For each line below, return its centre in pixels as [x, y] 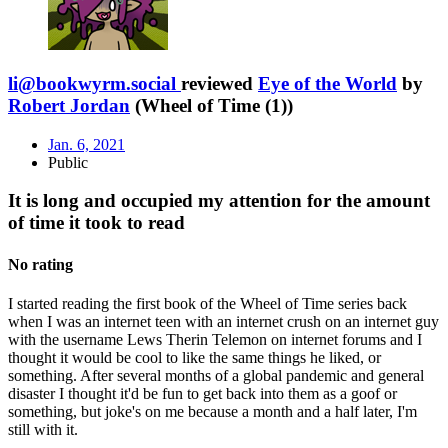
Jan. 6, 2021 [86, 144]
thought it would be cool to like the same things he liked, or [194, 357]
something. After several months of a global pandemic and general [216, 375]
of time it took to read [96, 223]
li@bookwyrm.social [92, 83]
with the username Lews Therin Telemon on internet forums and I [215, 339]
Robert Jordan [69, 105]
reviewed [219, 83]
